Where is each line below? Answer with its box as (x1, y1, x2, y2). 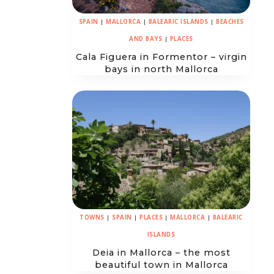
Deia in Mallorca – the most (92, 246, 231, 258)
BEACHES (216, 18, 244, 26)
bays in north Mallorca (104, 63, 218, 75)
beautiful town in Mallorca (94, 259, 228, 270)
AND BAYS (129, 35, 163, 43)
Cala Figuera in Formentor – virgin (75, 51, 247, 62)
